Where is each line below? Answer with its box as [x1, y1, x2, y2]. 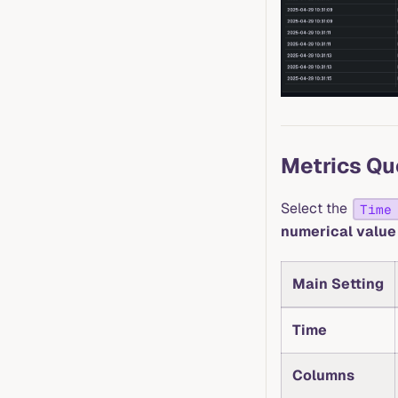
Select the [281, 199, 351, 219]
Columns [292, 366, 354, 386]
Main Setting [292, 275, 384, 294]
